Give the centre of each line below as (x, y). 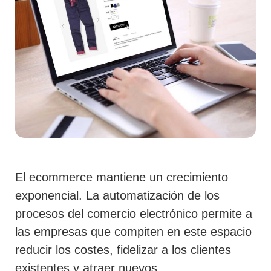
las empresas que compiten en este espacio (133, 232)
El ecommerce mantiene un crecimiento (122, 178)
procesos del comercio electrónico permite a (134, 214)
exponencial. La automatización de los (117, 196)
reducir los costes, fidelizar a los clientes (123, 250)
